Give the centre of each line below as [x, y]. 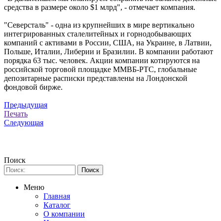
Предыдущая [26, 105]
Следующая [24, 122]
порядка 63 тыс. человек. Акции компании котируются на [102, 60]
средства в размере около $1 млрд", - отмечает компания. [100, 7]
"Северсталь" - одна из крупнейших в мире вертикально [99, 25]
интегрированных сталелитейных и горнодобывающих [98, 34]
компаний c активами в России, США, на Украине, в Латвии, [108, 42]
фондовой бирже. [33, 87]
